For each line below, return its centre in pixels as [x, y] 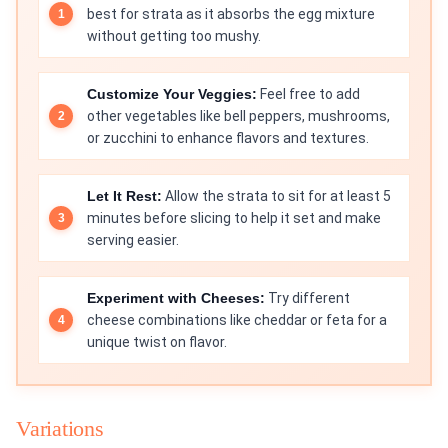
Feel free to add [308, 94]
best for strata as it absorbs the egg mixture [231, 14]
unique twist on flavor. [157, 342]
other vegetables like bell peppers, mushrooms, [238, 116]
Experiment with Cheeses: [176, 298]
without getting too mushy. [174, 36]
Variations [60, 429]
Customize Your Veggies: [172, 94]
